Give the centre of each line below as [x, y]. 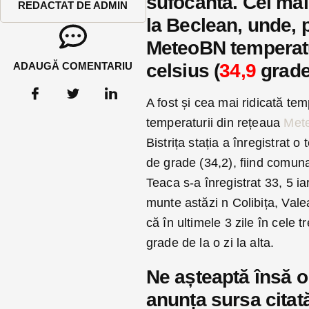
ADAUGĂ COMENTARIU [73, 66]
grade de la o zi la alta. [210, 243]
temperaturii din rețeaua [215, 123]
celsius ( [183, 71]
